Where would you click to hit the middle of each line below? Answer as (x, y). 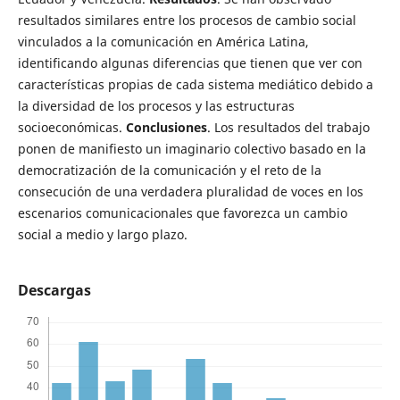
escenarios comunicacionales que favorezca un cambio (182, 213)
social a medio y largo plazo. (102, 235)
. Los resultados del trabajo (288, 128)
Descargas (54, 291)
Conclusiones (166, 128)
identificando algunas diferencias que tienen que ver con (190, 63)
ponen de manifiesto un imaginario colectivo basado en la (192, 149)
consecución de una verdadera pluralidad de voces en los (190, 192)
